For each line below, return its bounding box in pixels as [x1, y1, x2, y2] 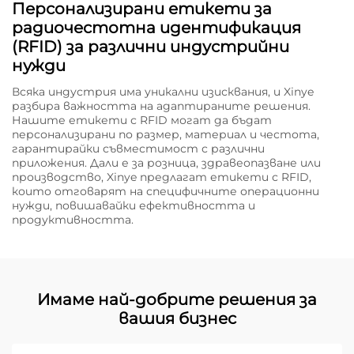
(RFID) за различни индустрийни [12, 37, 289, 57]
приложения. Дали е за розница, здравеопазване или [12, 156, 321, 171]
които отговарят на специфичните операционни [12, 184, 319, 199]
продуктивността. [12, 213, 134, 228]
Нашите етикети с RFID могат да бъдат [12, 113, 272, 128]
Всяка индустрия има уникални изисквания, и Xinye [12, 85, 314, 100]
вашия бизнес [118, 309, 236, 329]
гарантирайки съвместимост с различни [12, 141, 265, 156]
